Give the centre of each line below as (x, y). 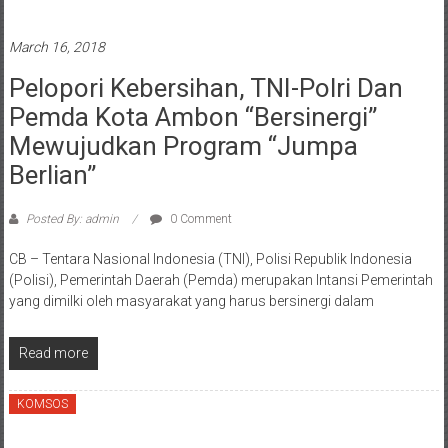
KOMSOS (42, 404)
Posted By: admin (72, 219)
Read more (53, 353)
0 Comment (199, 219)
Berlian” (52, 175)
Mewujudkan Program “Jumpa (183, 146)
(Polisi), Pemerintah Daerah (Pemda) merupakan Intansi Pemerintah (220, 280)
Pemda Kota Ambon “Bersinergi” (192, 117)
